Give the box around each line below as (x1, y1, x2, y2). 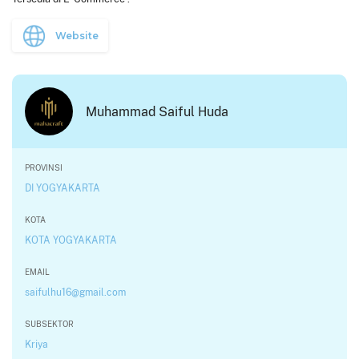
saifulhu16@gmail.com (25, 286, 126, 298)
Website (55, 29, 99, 42)
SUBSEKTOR (25, 319, 74, 329)
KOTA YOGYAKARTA (25, 234, 117, 246)
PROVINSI (25, 163, 63, 172)
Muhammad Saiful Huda (86, 103, 228, 119)
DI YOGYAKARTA (25, 182, 100, 194)
